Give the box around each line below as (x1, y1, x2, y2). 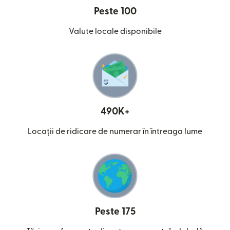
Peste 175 (94, 207, 136, 217)
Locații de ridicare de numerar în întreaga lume (28, 127, 202, 136)
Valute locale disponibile (68, 27, 162, 36)
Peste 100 (93, 7, 137, 17)
